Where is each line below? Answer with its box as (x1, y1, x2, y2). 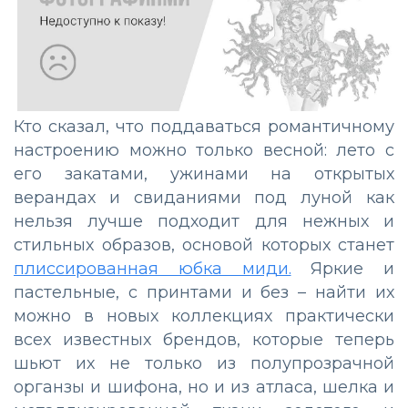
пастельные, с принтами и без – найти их (14, 282, 394, 303)
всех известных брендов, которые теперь (14, 330, 394, 351)
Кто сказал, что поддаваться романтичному (14, 117, 394, 138)
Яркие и (291, 259, 394, 280)
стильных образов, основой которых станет (14, 235, 394, 256)
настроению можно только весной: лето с (14, 140, 394, 161)
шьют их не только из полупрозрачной (14, 353, 394, 374)
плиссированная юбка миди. (14, 259, 291, 280)
